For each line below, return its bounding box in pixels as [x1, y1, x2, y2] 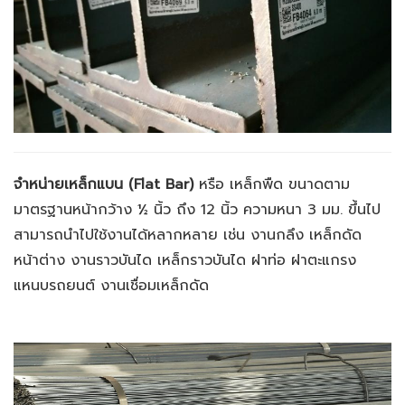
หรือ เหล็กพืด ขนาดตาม [199, 173, 350, 195]
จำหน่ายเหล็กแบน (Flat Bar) [14, 173, 199, 195]
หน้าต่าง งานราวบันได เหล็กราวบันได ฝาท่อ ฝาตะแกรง [14, 249, 356, 271]
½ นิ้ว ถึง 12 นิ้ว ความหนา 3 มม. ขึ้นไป [137, 198, 381, 221]
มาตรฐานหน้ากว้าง [14, 198, 137, 221]
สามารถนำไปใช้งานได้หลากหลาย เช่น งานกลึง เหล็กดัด [14, 223, 362, 246]
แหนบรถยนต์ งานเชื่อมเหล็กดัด [14, 274, 209, 297]
